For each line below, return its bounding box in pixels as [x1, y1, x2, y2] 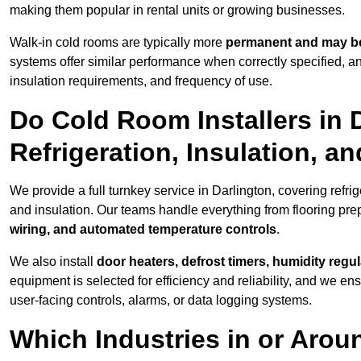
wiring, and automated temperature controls [10, 222, 276, 237]
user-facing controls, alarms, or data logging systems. [10, 293, 312, 308]
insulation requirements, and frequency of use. [10, 74, 272, 89]
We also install [10, 255, 97, 269]
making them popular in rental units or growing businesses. [10, 3, 345, 18]
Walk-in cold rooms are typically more [10, 35, 226, 50]
